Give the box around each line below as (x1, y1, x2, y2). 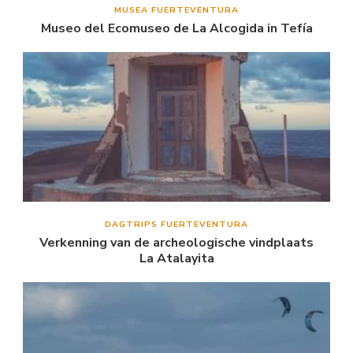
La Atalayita (139, 249, 214, 267)
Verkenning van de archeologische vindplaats (39, 233, 314, 251)
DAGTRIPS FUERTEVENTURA (105, 217, 248, 230)
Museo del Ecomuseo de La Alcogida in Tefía (40, 19, 313, 37)
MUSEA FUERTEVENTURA (114, 3, 239, 16)
